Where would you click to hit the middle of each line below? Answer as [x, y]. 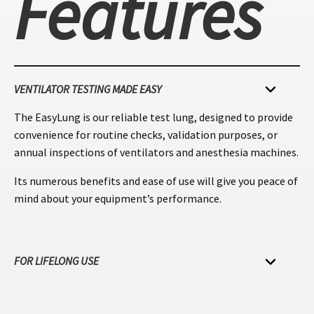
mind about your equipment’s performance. [118, 198]
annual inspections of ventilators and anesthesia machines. [156, 152]
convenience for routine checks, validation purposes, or [146, 134]
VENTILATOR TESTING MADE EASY [88, 89]
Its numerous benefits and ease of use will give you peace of [156, 180]
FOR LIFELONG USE [56, 261]
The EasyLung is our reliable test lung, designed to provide [153, 117]
